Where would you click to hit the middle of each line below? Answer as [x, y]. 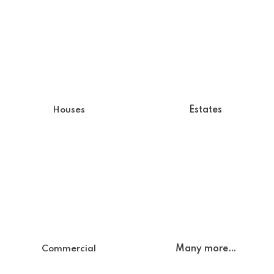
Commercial [68, 249]
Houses [68, 110]
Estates [206, 110]
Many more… [206, 249]
